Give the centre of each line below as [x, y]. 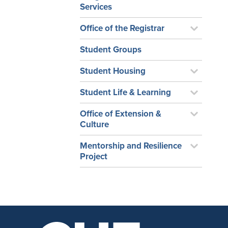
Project [94, 156]
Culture [94, 124]
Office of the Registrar [122, 28]
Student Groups [111, 50]
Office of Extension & [121, 114]
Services [96, 7]
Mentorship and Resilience [131, 146]
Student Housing [113, 71]
